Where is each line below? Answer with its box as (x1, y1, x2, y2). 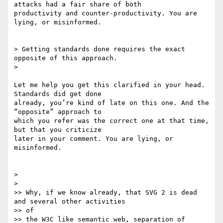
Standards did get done (14, 90, 102, 98)
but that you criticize (14, 126, 102, 134)
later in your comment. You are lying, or (14, 135, 173, 143)
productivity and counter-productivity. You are (14, 9, 197, 17)
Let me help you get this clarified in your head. (14, 81, 205, 89)
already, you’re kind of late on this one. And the (14, 99, 209, 107)
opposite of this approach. (14, 54, 117, 62)
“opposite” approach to (14, 108, 102, 116)
